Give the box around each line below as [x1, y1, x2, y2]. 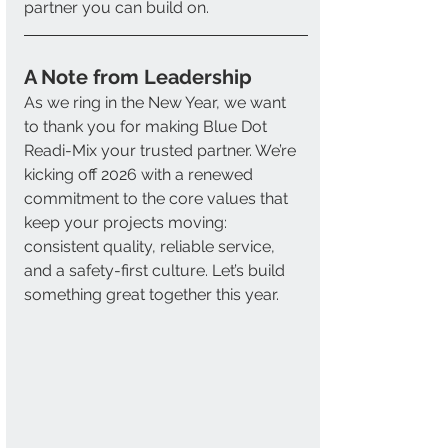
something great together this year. [24, 285, 279, 305]
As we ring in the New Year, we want [24, 93, 290, 113]
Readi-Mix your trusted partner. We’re [24, 141, 300, 161]
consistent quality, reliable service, [24, 237, 279, 257]
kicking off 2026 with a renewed [24, 165, 257, 185]
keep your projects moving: [24, 213, 231, 233]
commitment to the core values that [24, 189, 292, 209]
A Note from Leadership [24, 65, 257, 90]
